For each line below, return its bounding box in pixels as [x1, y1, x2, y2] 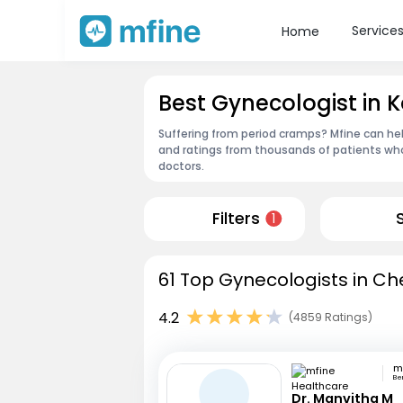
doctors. [158, 157, 204, 174]
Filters [211, 208, 260, 230]
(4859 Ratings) [289, 309, 372, 326]
